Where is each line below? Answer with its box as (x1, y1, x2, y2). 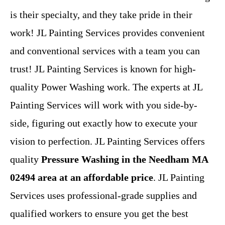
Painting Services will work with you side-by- (10, 99, 197, 111)
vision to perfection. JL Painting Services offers (10, 136, 205, 147)
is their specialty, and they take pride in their (10, 9, 192, 21)
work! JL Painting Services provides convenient (10, 27, 205, 39)
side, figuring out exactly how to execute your (10, 118, 197, 129)
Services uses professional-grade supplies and (10, 190, 197, 201)
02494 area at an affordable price (10, 172, 153, 183)
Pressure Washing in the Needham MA (41, 154, 208, 165)
